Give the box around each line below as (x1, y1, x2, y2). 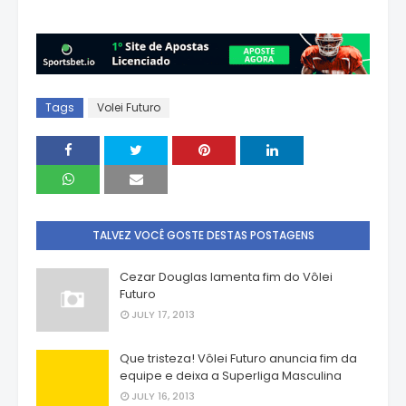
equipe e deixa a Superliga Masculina (120, 367, 342, 385)
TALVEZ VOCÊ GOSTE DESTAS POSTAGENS (92, 227, 314, 244)
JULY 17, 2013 (131, 307, 195, 323)
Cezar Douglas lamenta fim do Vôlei (120, 268, 333, 286)
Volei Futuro (97, 100, 160, 116)
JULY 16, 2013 (131, 389, 195, 404)
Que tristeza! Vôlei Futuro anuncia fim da (120, 350, 357, 368)
